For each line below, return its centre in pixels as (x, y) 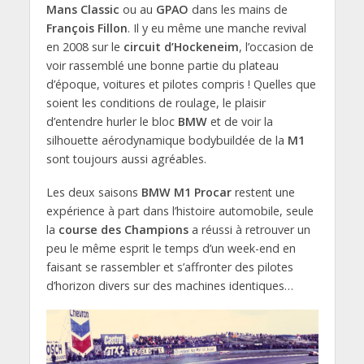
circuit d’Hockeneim (181, 47)
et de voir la (240, 122)
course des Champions (123, 229)
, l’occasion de (276, 47)
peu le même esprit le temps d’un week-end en (171, 248)
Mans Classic (82, 10)
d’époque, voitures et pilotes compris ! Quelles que (181, 84)
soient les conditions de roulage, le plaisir (156, 103)
